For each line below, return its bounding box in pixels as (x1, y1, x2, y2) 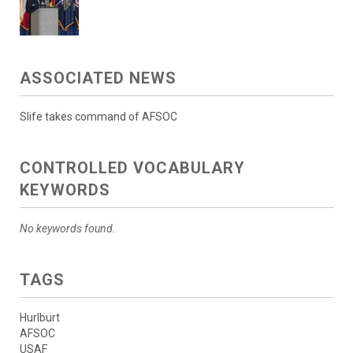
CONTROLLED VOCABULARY (20, 158, 245, 177)
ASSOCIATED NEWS (20, 68, 176, 87)
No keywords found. (20, 221, 116, 235)
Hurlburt (20, 310, 60, 324)
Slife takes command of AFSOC (20, 110, 177, 123)
